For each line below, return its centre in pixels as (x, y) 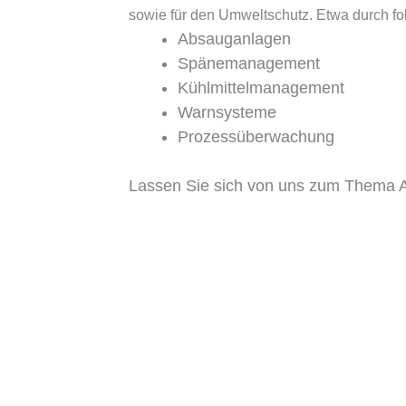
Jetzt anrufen (176, 219)
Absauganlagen (234, 39)
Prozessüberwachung (256, 136)
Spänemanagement (249, 63)
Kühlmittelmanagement (261, 87)
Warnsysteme (227, 112)
